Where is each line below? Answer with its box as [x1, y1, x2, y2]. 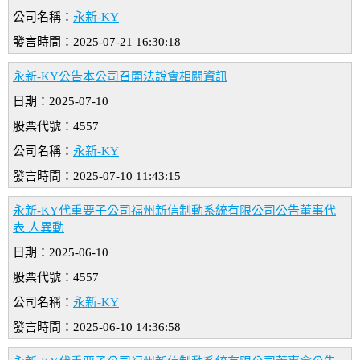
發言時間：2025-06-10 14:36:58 [13, 321, 181, 334]
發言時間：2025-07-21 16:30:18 [13, 35, 181, 49]
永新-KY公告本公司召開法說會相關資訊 [13, 70, 227, 84]
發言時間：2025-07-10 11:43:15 [13, 170, 181, 183]
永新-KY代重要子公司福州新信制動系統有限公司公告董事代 [13, 204, 336, 218]
